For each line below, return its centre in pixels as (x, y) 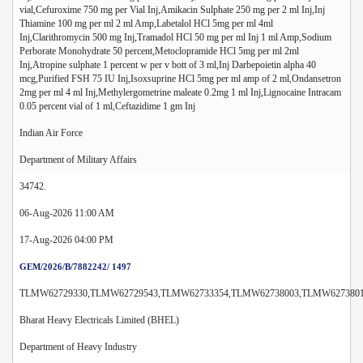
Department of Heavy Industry (78, 346)
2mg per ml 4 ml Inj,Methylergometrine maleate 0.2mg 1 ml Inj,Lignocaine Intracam (180, 92)
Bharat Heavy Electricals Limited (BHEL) (99, 320)
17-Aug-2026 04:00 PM (66, 239)
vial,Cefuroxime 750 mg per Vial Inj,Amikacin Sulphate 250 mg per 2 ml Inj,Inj (172, 9)
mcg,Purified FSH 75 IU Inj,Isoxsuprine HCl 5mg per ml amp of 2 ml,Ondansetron (180, 78)
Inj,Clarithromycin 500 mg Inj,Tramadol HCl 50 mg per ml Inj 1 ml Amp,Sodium (175, 37)
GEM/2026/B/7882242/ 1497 (75, 266)
